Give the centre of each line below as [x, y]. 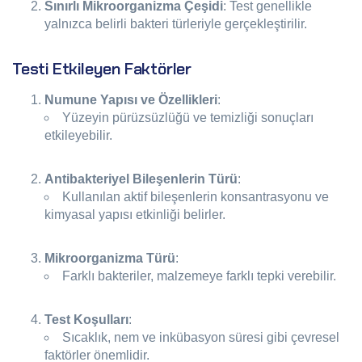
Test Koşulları [86, 320]
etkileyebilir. [78, 135]
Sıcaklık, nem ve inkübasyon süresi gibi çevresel [201, 337]
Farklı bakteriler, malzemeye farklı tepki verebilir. [199, 276]
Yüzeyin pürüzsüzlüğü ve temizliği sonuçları [188, 118]
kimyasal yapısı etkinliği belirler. [135, 215]
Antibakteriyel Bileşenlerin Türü [141, 179]
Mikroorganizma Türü [110, 258]
